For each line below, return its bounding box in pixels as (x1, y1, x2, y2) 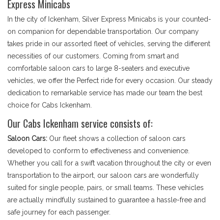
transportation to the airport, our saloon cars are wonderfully (7, 171, 199, 179)
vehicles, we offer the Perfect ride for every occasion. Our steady (7, 77, 213, 84)
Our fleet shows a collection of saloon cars (47, 135, 186, 142)
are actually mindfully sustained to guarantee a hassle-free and (7, 196, 206, 204)
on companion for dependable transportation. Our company (7, 27, 199, 35)
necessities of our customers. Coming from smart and (7, 52, 179, 60)
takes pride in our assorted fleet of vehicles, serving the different (7, 40, 210, 48)
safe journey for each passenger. (7, 208, 110, 216)
